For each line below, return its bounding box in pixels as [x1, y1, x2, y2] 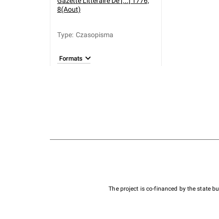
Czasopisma [76, 31, 113, 39]
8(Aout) [57, 5, 81, 13]
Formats [59, 54, 83, 62]
